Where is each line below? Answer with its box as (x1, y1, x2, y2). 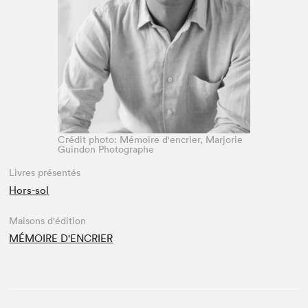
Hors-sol (9, 184, 49, 197)
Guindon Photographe (57, 143, 154, 155)
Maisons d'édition (9, 214, 87, 227)
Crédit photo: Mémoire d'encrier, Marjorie (57, 133, 243, 146)
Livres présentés (9, 166, 81, 179)
